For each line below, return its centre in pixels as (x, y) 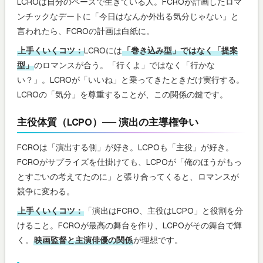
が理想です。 (158, 240)
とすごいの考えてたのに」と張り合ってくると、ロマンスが (128, 176)
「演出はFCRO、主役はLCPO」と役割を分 (163, 210)
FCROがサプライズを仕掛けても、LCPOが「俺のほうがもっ (129, 162)
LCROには (103, 50)
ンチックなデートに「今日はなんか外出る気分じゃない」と (128, 16)
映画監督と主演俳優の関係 (83, 240)
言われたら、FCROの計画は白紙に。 (86, 31)
